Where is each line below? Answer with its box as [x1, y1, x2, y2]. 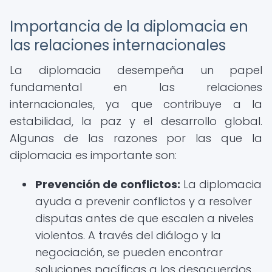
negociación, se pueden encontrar [35, 245, 223, 260]
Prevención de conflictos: [35, 177, 180, 192]
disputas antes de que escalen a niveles [35, 211, 254, 226]
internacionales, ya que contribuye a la [10, 97, 262, 112]
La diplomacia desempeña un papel [10, 63, 262, 78]
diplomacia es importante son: [10, 148, 177, 163]
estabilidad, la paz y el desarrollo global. [10, 114, 262, 129]
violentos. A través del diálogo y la [35, 228, 221, 243]
